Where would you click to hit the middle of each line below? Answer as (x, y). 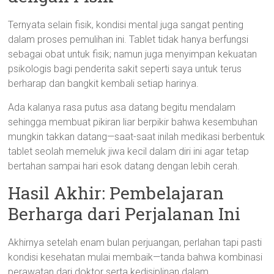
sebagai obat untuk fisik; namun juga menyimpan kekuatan (133, 54)
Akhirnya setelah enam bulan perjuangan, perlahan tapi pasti (135, 243)
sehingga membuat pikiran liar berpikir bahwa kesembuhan (133, 122)
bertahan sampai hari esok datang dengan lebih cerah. (124, 166)
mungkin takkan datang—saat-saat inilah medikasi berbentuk (137, 137)
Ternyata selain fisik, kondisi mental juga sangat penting (126, 25)
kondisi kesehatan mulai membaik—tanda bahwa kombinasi (135, 257)
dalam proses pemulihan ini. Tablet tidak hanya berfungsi (128, 39)
